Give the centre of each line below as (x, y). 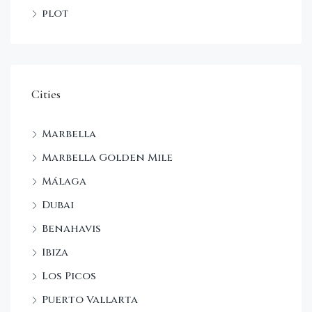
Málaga (64, 181)
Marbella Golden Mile (107, 157)
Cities (46, 94)
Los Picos (69, 276)
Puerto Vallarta (90, 299)
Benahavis (71, 228)
